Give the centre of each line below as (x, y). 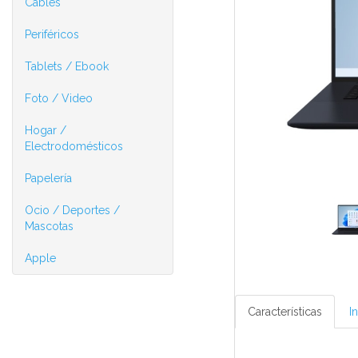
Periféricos (52, 34)
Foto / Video (59, 98)
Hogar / (46, 130)
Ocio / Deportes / (72, 210)
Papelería (48, 178)
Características (284, 312)
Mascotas (49, 226)
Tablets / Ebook (67, 66)
